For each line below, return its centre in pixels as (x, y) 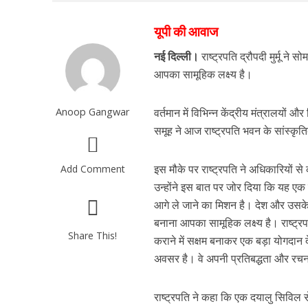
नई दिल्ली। (177, 56)
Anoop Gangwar (92, 111)
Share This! (93, 235)
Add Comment (92, 169)
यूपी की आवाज (186, 31)
